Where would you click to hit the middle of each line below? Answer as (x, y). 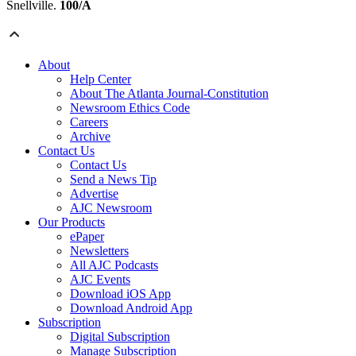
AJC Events (100, 280)
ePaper (87, 237)
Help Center (101, 79)
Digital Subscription (120, 337)
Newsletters (99, 251)
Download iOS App (120, 294)
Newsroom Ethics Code (130, 108)
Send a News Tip (113, 180)
